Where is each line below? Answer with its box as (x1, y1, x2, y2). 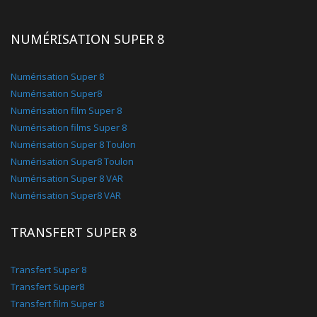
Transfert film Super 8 (11, 296, 104, 310)
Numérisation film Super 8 (11, 103, 122, 117)
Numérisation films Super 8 (11, 120, 127, 134)
